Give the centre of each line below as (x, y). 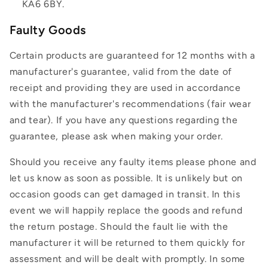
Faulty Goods (48, 30)
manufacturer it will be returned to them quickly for (127, 243)
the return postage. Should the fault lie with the (119, 227)
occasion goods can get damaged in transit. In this (125, 194)
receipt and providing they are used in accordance (125, 88)
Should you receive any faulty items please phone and (133, 162)
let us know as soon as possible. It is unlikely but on (126, 178)
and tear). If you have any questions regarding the (124, 120)
